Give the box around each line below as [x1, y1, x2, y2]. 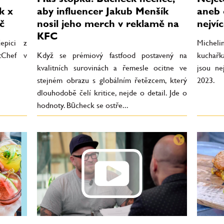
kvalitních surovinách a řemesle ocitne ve [37, 62, 187, 72]
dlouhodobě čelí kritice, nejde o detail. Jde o [37, 87, 187, 97]
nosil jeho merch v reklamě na [37, 17, 179, 29]
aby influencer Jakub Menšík [37, 5, 168, 17]
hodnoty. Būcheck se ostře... [37, 100, 128, 110]
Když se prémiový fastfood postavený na [37, 50, 187, 60]
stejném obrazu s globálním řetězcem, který [37, 75, 187, 85]
